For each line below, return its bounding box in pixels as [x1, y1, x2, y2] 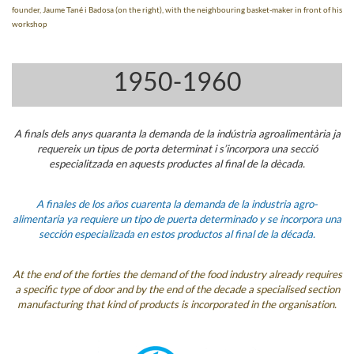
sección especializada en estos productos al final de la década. [39, 228, 315, 240]
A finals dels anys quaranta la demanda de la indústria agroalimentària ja [13, 127, 341, 140]
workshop [12, 19, 47, 28]
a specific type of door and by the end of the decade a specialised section [14, 283, 340, 296]
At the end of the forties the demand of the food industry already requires [12, 268, 342, 281]
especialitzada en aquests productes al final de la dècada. [49, 157, 305, 170]
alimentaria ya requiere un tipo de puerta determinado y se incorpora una [13, 213, 341, 225]
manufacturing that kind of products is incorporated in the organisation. [17, 298, 337, 311]
